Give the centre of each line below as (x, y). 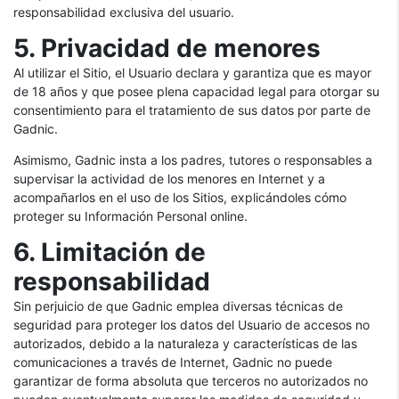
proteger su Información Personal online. (130, 216)
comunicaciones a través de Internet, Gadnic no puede (173, 362)
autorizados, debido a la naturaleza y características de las (185, 343)
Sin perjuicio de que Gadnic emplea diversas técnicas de (178, 306)
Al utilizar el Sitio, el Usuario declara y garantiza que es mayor (192, 73)
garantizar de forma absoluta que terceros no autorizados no (191, 381)
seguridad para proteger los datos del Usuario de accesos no (191, 325)
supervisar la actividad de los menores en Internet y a (169, 179)
